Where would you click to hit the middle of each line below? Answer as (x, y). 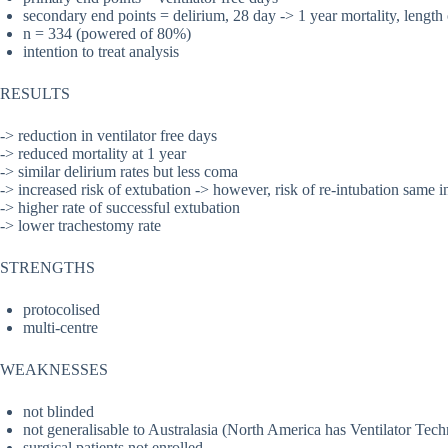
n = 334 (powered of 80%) (107, 34)
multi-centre (60, 328)
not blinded (58, 412)
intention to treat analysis (101, 52)
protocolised (61, 310)
